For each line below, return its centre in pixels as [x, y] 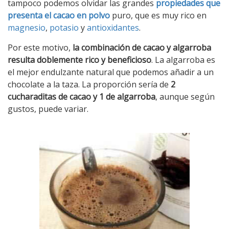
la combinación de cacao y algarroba [142, 47]
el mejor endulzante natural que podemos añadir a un [111, 72]
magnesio [27, 27]
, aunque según [185, 96]
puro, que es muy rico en [158, 15]
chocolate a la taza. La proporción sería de [89, 84]
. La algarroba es [183, 60]
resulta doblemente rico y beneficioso [79, 60]
